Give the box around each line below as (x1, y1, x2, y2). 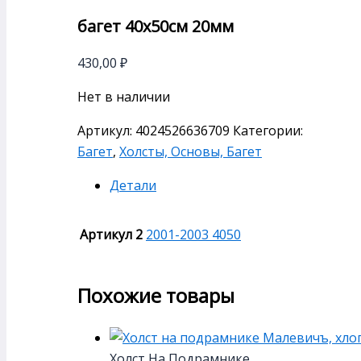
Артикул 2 (80, 226, 143, 244)
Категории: (233, 122, 303, 140)
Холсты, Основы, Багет (119, 143, 262, 161)
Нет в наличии (77, 88, 170, 106)
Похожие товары (77, 282, 234, 309)
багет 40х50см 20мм (77, 15, 234, 38)
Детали (110, 176, 156, 195)
